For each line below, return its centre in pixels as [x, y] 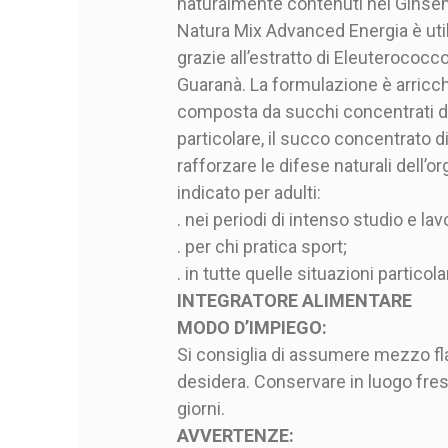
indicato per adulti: [248, 192]
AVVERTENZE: [235, 435]
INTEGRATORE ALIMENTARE [294, 300]
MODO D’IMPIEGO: [251, 327]
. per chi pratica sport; [261, 246]
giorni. [200, 408]
